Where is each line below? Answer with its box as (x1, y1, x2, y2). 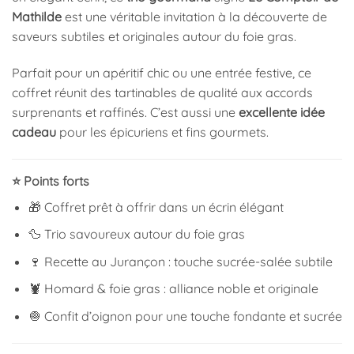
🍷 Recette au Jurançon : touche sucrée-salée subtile (28, 253, 333, 269)
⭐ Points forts (12, 172, 89, 189)
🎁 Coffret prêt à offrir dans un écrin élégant (28, 198, 284, 215)
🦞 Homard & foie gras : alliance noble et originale (28, 281, 318, 297)
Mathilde (12, 8, 62, 24)
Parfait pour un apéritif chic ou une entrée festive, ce (12, 64, 311, 81)
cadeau (12, 123, 56, 140)
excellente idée (239, 104, 325, 120)
